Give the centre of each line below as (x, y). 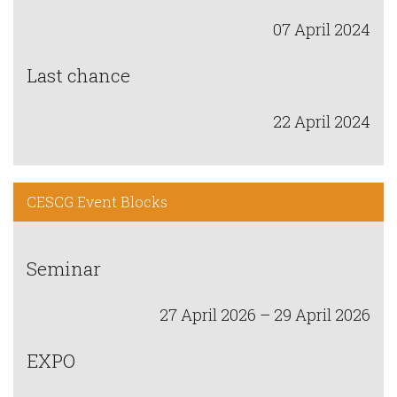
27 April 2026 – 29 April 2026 (265, 314)
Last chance (78, 75)
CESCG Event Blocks (97, 201)
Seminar (64, 268)
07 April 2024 (322, 29)
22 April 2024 (322, 121)
